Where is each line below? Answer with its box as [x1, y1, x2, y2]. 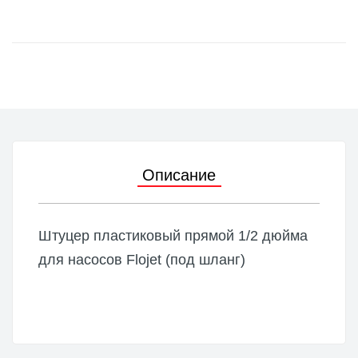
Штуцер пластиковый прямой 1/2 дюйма [38, 228, 308, 244]
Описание [141, 166, 216, 184]
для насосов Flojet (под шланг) [38, 252, 245, 268]
